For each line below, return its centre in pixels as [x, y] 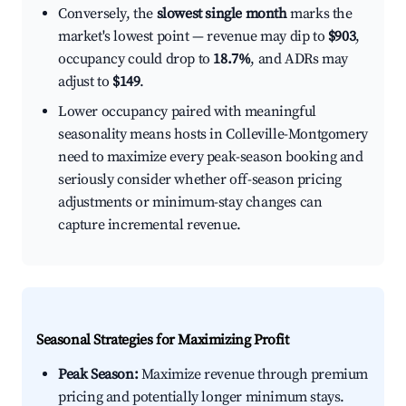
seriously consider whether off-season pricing [200, 180]
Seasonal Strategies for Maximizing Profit [163, 340]
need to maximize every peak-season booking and [211, 157]
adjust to [85, 82]
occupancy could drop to [136, 59]
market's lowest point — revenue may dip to [193, 37]
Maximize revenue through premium [253, 375]
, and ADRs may [299, 59]
